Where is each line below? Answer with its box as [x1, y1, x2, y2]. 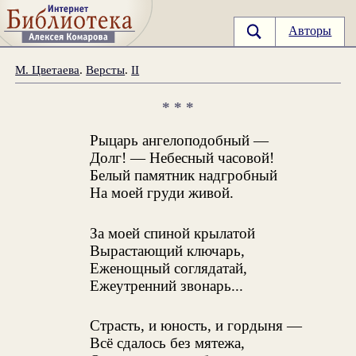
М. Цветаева [15, 62, 80, 76]
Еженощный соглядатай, [90, 259, 248, 277]
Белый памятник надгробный [90, 166, 278, 184]
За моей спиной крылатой [90, 224, 256, 242]
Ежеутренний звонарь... [90, 277, 244, 294]
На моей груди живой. [90, 184, 234, 201]
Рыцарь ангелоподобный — [90, 131, 269, 149]
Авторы [288, 24, 332, 38]
